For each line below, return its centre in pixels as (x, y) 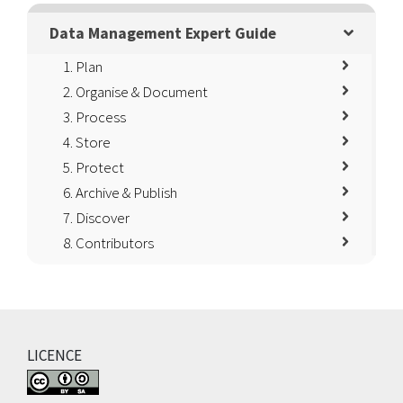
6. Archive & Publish (120, 193)
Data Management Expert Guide (163, 33)
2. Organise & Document (135, 92)
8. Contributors (108, 243)
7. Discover (96, 218)
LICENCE (54, 355)
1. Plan (83, 67)
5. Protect (94, 167)
